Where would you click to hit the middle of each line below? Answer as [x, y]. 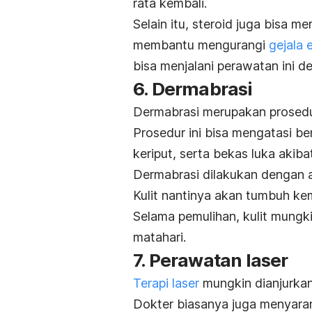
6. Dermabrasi [193, 88]
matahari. [159, 237]
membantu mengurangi [201, 45]
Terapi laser [166, 283]
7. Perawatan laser [211, 260]
